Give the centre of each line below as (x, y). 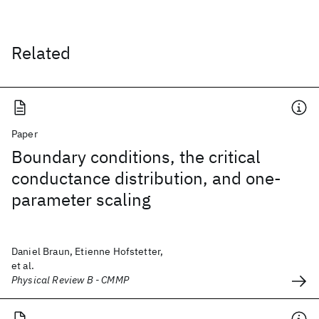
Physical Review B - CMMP (70, 280)
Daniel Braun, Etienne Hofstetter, (88, 251)
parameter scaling (81, 199)
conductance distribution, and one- (146, 178)
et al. (23, 266)
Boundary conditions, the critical (136, 157)
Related (41, 53)
